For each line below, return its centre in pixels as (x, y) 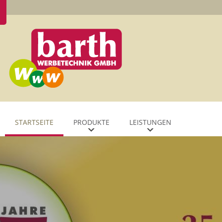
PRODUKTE (91, 122)
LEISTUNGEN (150, 122)
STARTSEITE (34, 122)
